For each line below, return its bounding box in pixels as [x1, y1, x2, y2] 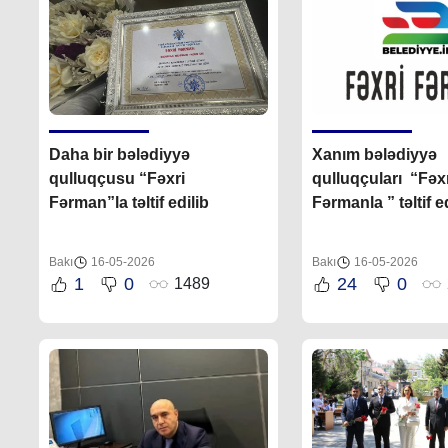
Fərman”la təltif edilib [49, 193, 210, 211]
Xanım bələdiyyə [311, 145, 437, 163]
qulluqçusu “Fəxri [49, 169, 186, 187]
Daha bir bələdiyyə [49, 145, 191, 163]
